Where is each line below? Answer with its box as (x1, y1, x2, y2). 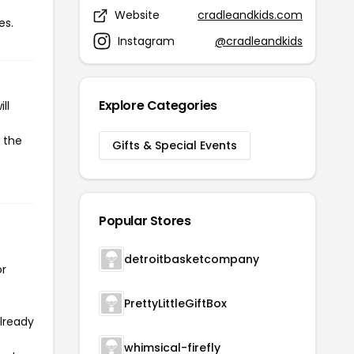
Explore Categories (99, 96, 217, 115)
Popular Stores (99, 212, 191, 230)
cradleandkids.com (198, 7, 303, 23)
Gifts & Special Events (112, 137, 237, 153)
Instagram (118, 32, 175, 49)
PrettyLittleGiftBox (124, 296, 227, 311)
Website (115, 7, 160, 23)
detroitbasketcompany (124, 251, 259, 267)
